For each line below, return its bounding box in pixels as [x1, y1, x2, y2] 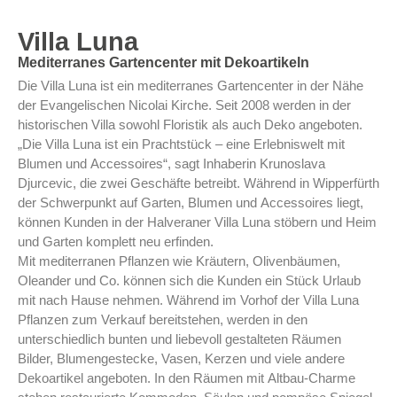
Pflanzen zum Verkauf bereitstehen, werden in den [18, 313, 307, 327]
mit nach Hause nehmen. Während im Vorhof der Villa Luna [18, 293, 359, 307]
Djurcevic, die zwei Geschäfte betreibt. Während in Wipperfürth [18, 176, 379, 191]
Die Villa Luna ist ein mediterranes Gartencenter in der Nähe [18, 79, 363, 93]
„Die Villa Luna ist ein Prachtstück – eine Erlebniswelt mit [18, 137, 345, 152]
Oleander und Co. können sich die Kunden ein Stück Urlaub [18, 274, 361, 288]
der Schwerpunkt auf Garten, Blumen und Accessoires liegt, [18, 196, 363, 210]
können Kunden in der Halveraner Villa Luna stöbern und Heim [18, 215, 377, 230]
